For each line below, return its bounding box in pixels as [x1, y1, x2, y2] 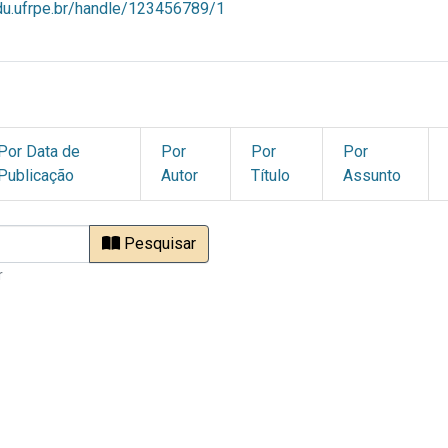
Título [250, 166, 290, 185]
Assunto [342, 166, 401, 185]
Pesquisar [120, 234, 196, 253]
